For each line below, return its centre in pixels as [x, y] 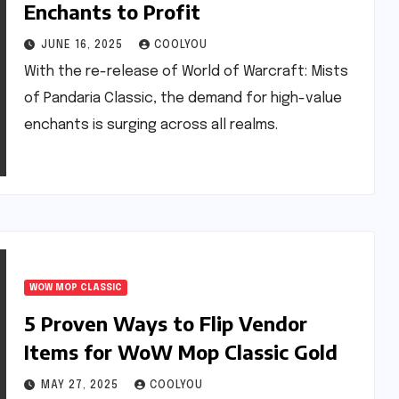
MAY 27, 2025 [81, 385]
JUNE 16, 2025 [83, 45]
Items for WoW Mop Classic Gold [180, 351]
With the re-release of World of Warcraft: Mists [186, 71]
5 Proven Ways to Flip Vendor [165, 323]
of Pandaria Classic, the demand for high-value [183, 98]
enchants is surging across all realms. [151, 125]
